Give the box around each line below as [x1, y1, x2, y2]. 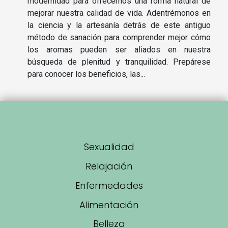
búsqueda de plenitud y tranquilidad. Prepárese [27, 56, 211, 67]
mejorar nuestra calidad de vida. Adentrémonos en [27, 8, 211, 18]
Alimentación [79, 198, 138, 211]
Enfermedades [75, 179, 143, 192]
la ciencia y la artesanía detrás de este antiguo [27, 20, 211, 30]
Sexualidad [83, 140, 134, 153]
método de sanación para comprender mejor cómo [27, 32, 211, 42]
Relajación [85, 159, 132, 173]
